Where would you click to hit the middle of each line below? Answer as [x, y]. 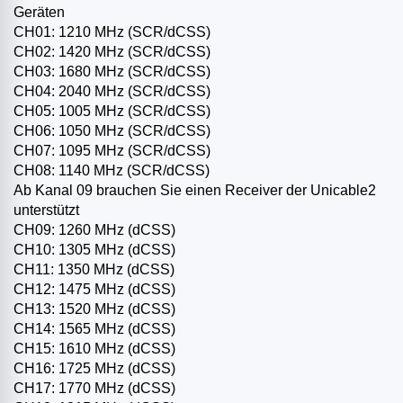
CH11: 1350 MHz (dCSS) [94, 270]
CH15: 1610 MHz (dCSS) [94, 349]
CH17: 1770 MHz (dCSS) [94, 389]
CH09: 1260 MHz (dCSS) [94, 230]
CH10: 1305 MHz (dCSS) [94, 250]
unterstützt [46, 210]
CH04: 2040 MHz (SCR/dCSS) [112, 92]
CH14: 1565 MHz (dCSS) [94, 329]
